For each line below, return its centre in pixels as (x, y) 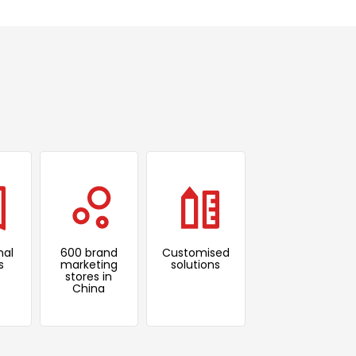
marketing (89, 265)
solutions (196, 265)
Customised (195, 253)
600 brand (89, 253)
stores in (89, 277)
